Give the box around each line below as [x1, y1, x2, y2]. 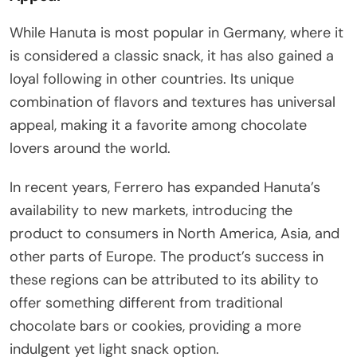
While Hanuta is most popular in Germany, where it [10, 22, 343, 42]
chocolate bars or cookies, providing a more [10, 316, 301, 335]
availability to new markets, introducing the [10, 200, 292, 220]
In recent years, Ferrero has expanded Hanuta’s [10, 177, 320, 197]
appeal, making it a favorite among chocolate [10, 115, 307, 135]
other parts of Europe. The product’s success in [10, 246, 324, 266]
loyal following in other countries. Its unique [10, 69, 294, 88]
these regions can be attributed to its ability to [10, 269, 319, 289]
